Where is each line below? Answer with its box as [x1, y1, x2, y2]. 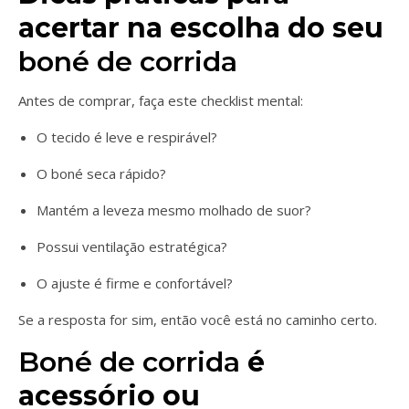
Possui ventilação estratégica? [37, 237, 227, 256]
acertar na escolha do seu [18, 11, 383, 45]
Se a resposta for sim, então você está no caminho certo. [18, 310, 377, 329]
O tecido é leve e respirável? [37, 128, 217, 146]
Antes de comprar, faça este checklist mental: [18, 91, 303, 110]
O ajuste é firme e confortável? [37, 274, 233, 292]
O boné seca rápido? [37, 164, 166, 183]
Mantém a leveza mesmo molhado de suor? [37, 201, 311, 219]
